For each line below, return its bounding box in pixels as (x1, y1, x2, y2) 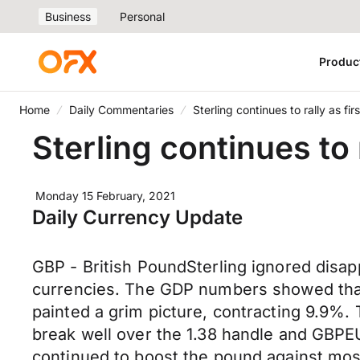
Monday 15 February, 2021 (35, 189, 175, 202)
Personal (120, 10, 165, 23)
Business (45, 10, 91, 23)
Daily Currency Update (32, 206, 243, 229)
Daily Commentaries (69, 103, 174, 117)
